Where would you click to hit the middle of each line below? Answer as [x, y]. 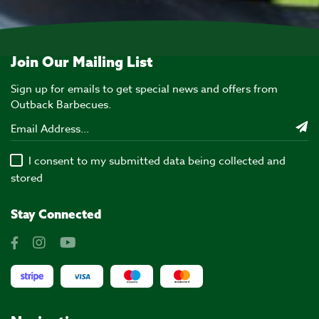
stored [27, 178]
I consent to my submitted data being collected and [157, 161]
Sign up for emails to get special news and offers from [144, 89]
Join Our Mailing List [82, 61]
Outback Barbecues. [61, 104]
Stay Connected [56, 214]
